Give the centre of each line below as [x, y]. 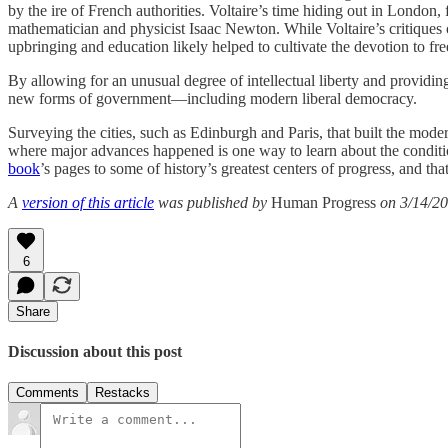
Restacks [122, 393]
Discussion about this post [95, 351]
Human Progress [323, 202]
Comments [47, 393]
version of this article [88, 202]
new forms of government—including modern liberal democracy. [212, 98]
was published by [212, 202]
